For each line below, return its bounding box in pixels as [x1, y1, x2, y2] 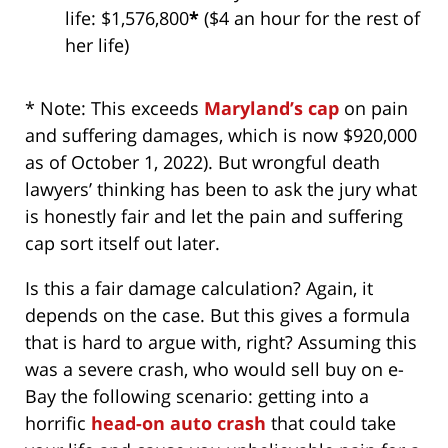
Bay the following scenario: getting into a [25, 384, 369, 409]
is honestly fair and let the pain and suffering [25, 204, 403, 229]
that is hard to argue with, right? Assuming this [25, 330, 417, 355]
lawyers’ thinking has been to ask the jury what [25, 177, 417, 202]
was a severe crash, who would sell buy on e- [25, 357, 404, 382]
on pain [339, 96, 408, 121]
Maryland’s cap [204, 96, 339, 121]
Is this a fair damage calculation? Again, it [25, 276, 373, 301]
